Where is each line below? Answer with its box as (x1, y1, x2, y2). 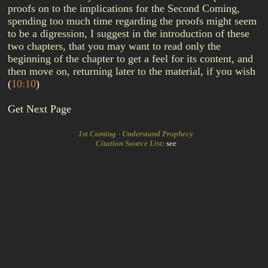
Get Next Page (8, 103, 71, 115)
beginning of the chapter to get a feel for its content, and (8, 53, 253, 65)
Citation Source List (92, 139, 162, 148)
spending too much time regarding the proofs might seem (8, 15, 257, 27)
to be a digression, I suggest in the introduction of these (8, 28, 249, 39)
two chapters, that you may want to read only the (8, 40, 221, 52)
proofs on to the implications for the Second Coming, (8, 2, 240, 14)
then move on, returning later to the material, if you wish (8, 65, 255, 77)
